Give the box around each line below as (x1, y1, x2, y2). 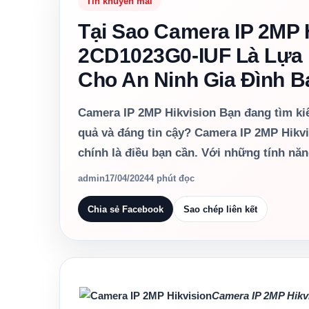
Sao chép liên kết (183, 203, 257, 215)
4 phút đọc (149, 173, 195, 183)
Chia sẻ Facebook (88, 203, 163, 215)
